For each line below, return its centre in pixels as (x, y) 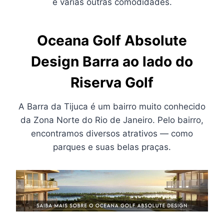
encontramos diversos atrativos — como (112, 134)
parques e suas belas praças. (112, 147)
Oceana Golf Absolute (112, 41)
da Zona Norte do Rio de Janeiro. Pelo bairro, (112, 120)
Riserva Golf (112, 83)
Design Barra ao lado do (112, 62)
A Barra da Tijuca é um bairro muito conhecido (112, 107)
